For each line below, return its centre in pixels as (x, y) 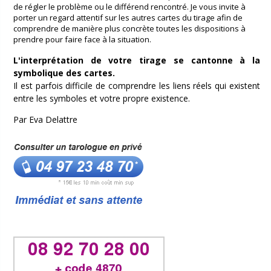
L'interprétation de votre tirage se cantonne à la (137, 60)
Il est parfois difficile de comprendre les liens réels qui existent (137, 85)
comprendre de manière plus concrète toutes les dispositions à (129, 28)
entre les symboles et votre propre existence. (102, 98)
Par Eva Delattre (45, 119)
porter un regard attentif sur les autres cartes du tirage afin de (128, 17)
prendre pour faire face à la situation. (82, 39)
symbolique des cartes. (64, 73)
